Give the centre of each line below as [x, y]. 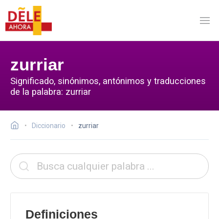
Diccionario [49, 126]
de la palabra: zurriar [51, 91]
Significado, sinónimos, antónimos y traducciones [108, 81]
